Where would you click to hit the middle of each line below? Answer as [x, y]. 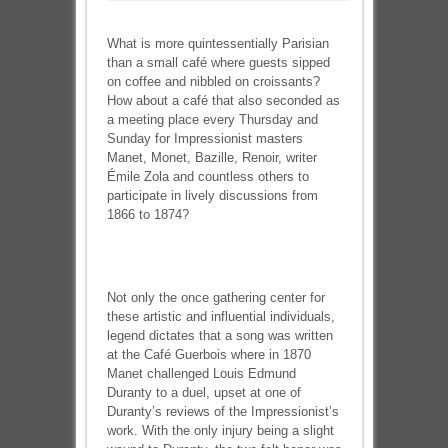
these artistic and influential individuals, [220, 316]
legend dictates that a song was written [219, 335]
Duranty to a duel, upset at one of [203, 392]
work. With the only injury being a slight [220, 430]
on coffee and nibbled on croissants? [213, 81]
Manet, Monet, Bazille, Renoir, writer [211, 157]
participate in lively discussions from [212, 195]
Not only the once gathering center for [215, 297]
